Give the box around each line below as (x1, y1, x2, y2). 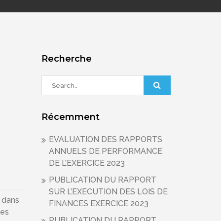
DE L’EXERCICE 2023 (48, 158, 125, 168)
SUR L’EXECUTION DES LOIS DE (48, 187, 168, 196)
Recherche (41, 53, 92, 64)
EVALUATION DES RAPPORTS (48, 135, 162, 144)
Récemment (41, 111, 100, 122)
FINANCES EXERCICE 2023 (48, 199, 148, 208)
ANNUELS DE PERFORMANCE (48, 147, 162, 156)
